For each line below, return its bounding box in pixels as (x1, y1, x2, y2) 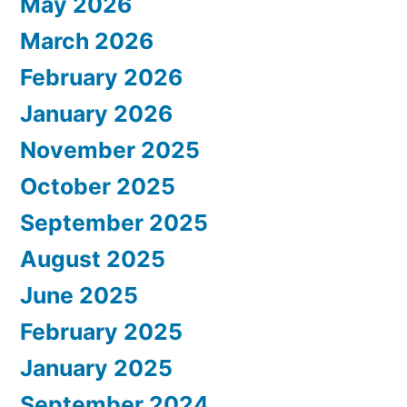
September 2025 (20, 209, 208, 237)
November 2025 (20, 136, 200, 164)
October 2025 (20, 173, 175, 201)
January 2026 (20, 100, 173, 128)
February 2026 (20, 64, 183, 92)
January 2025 (20, 354, 173, 382)
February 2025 (20, 318, 183, 346)
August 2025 (20, 245, 165, 273)
